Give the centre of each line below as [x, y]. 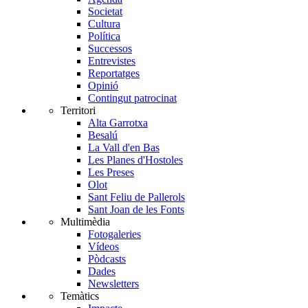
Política [104, 36]
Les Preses [111, 173]
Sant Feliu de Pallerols [136, 197]
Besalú [103, 135]
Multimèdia [85, 222]
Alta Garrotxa [118, 123]
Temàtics [80, 296]
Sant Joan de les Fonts [136, 210]
